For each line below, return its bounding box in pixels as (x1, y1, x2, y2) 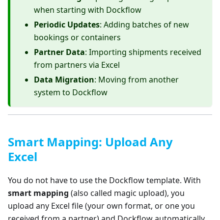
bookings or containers (34, 32, 121, 43)
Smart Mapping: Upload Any (8, 134, 173, 150)
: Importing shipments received (85, 47, 201, 58)
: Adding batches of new (100, 19, 189, 30)
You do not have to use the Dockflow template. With (8, 175, 201, 186)
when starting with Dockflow (34, 4, 141, 16)
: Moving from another (94, 74, 179, 85)
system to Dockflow (34, 87, 108, 98)
